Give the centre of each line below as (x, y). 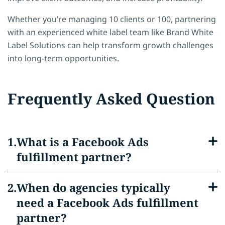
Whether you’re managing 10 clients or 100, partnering (112, 19)
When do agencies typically (93, 187)
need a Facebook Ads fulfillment (107, 202)
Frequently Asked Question (111, 98)
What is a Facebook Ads (83, 141)
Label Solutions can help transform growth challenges (110, 45)
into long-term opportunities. (63, 58)
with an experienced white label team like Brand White (110, 32)
